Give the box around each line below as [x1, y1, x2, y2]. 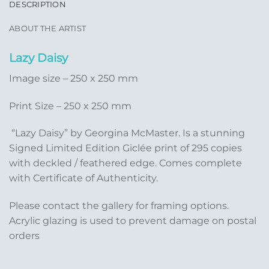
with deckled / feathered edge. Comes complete [9, 157, 242, 169]
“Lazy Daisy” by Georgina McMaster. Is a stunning [9, 127, 245, 139]
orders [9, 230, 40, 242]
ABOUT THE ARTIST [9, 24, 86, 34]
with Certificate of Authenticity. [9, 172, 158, 184]
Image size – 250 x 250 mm [9, 72, 138, 84]
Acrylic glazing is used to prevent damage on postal [9, 215, 256, 227]
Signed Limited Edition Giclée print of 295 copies [9, 142, 242, 154]
